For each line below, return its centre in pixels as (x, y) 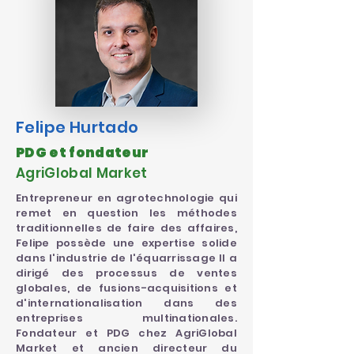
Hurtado (104, 127)
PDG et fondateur (83, 153)
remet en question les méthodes (126, 213)
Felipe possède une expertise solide (126, 243)
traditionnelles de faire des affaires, (126, 228)
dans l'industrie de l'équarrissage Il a (126, 258)
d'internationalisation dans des (126, 303)
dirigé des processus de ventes (126, 273)
